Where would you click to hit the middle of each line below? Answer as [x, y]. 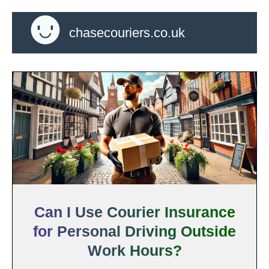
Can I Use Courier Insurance [134, 212]
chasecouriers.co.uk [127, 32]
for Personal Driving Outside [134, 231]
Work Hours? [134, 250]
